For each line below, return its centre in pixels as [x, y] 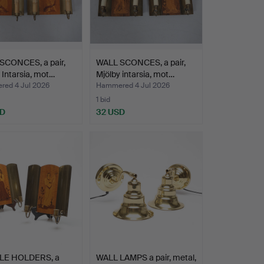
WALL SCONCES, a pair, [141, 63]
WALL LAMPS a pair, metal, [146, 257]
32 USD [110, 112]
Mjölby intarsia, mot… [135, 75]
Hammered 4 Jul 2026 [133, 86]
